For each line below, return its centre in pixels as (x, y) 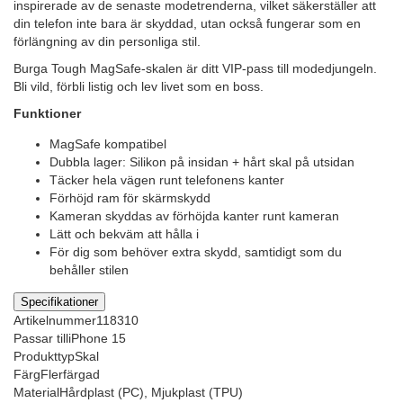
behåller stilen (89, 270)
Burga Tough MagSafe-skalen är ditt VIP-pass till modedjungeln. (195, 68)
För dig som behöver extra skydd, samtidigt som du (196, 252)
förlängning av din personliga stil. (107, 41)
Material (36, 392)
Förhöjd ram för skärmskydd (130, 198)
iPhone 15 (97, 338)
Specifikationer (59, 301)
